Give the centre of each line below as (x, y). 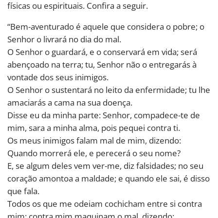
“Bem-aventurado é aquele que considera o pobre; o (106, 26)
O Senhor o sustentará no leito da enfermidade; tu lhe (109, 90)
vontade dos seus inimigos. (58, 77)
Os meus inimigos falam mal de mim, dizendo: (94, 140)
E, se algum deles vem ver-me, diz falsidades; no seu (105, 165)
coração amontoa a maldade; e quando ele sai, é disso (109, 178)
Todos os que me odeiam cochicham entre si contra (105, 203)
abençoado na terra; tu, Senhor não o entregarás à (102, 64)
